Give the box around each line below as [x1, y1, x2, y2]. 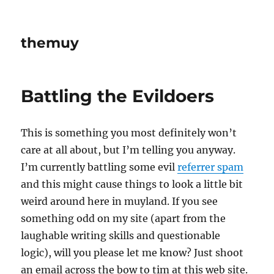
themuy [21, 34, 80, 51]
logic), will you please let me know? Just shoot [21, 246, 244, 259]
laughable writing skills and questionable [21, 229, 221, 242]
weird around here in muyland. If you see [21, 195, 218, 207]
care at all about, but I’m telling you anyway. [21, 144, 236, 156]
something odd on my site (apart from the [21, 212, 226, 224]
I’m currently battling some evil [21, 161, 178, 173]
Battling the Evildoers [21, 86, 215, 106]
